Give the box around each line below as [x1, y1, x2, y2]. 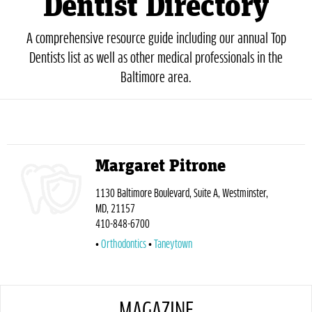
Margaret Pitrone [95, 157, 226, 175]
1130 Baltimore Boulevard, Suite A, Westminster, [95, 187, 268, 199]
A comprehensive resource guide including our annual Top [26, 32, 286, 47]
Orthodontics [101, 238, 146, 250]
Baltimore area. [120, 71, 192, 86]
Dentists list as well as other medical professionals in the [29, 52, 283, 66]
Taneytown [154, 238, 192, 250]
